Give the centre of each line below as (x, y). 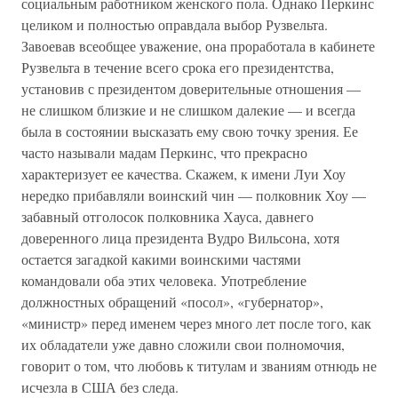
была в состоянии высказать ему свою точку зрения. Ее (190, 131)
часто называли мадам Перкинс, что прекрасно (164, 152)
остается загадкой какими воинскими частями (161, 259)
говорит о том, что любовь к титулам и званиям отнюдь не (199, 366)
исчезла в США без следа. (100, 387)
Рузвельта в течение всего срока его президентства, (178, 67)
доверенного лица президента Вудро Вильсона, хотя (180, 238)
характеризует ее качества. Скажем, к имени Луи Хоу (183, 174)
